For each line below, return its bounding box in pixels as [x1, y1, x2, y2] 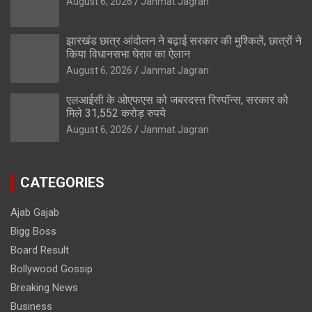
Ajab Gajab [10, 205, 59, 219]
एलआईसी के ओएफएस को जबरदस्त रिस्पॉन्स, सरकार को [66, 93, 288, 107]
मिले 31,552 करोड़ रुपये [66, 106, 166, 120]
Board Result [10, 243, 69, 256]
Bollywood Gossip [10, 262, 93, 275]
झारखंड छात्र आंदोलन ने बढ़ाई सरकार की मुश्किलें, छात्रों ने [66, 33, 302, 47]
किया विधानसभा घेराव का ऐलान [66, 47, 190, 61]
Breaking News [10, 281, 78, 294]
